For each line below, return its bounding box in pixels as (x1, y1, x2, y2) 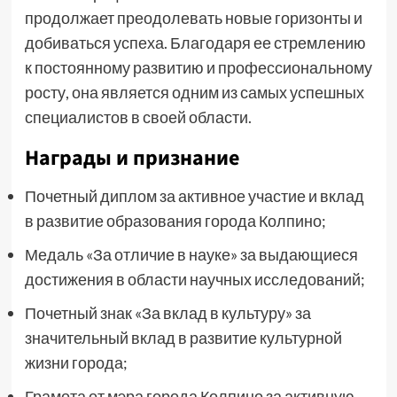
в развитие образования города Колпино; (24, 211, 326, 230)
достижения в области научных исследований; (24, 269, 365, 289)
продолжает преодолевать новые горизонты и (24, 8, 362, 27)
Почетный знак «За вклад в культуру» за (24, 303, 311, 323)
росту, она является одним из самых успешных (24, 82, 364, 102)
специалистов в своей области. (24, 107, 252, 127)
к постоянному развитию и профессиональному (24, 58, 372, 77)
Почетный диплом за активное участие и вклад (24, 186, 364, 206)
